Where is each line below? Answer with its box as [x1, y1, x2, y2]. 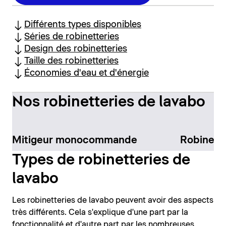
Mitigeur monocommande [12, 135, 137, 146]
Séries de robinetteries [24, 31, 119, 41]
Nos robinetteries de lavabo [12, 94, 205, 109]
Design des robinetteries [24, 43, 127, 53]
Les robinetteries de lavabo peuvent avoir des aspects [12, 196, 213, 205]
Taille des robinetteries [24, 55, 119, 66]
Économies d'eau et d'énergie [24, 68, 149, 78]
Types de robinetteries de [12, 153, 190, 168]
